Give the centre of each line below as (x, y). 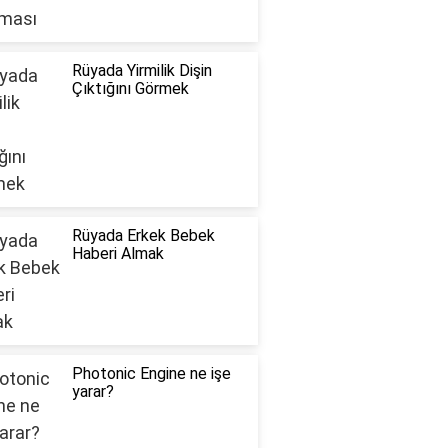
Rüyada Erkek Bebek (143, 236)
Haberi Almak (117, 254)
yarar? (92, 392)
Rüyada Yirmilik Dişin (141, 71)
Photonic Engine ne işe (151, 374)
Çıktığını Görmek (130, 89)
